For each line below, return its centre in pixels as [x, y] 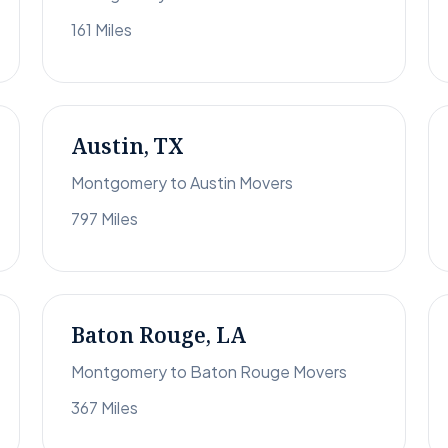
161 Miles [101, 30]
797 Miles [104, 219]
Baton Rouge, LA [158, 335]
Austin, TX [127, 146]
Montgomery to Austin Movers [182, 183]
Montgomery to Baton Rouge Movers [209, 372]
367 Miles [104, 408]
